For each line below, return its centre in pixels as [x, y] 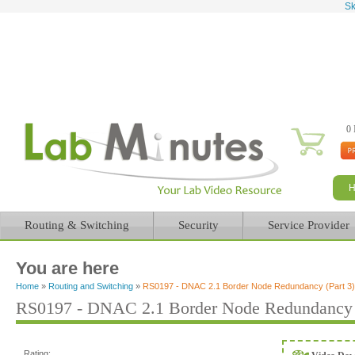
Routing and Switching [91, 286]
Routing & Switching [77, 225]
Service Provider [309, 225]
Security [198, 225]
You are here [67, 268]
